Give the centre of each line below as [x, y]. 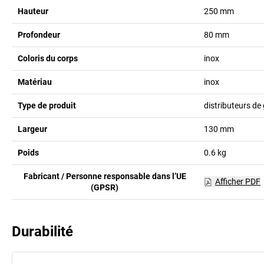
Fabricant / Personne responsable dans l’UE [105, 176]
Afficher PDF [237, 182]
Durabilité [42, 231]
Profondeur [39, 34]
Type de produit [47, 105]
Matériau [35, 82]
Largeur [32, 129]
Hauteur [33, 11]
